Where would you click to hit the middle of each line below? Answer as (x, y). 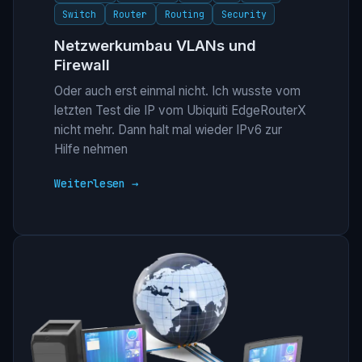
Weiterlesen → (96, 184)
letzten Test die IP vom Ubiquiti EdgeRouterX (180, 111)
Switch (80, 14)
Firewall (82, 64)
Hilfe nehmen (90, 149)
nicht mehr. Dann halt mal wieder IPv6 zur (168, 130)
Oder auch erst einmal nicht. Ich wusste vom (177, 91)
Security (244, 14)
